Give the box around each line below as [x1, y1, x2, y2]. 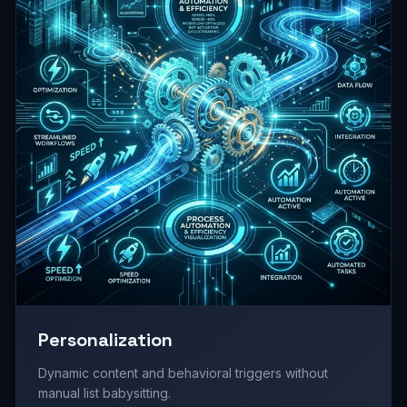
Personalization [38, 328, 174, 352]
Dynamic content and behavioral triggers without [38, 365, 329, 382]
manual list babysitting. [38, 385, 172, 402]
